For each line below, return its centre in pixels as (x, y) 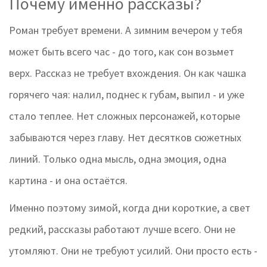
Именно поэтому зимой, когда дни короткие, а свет (130, 208)
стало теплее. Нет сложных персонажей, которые (125, 116)
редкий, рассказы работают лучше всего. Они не (122, 229)
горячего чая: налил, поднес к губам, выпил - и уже (127, 95)
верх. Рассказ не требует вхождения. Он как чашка (128, 73)
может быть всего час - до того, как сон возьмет (122, 52)
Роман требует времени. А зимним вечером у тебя (126, 30)
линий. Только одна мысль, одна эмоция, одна (118, 159)
